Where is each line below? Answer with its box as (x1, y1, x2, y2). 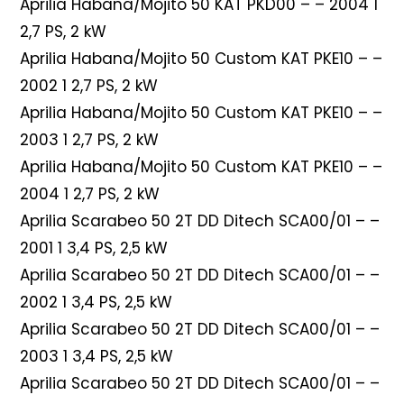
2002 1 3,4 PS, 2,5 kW (20, 290, 173, 313)
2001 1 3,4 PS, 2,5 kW (20, 236, 169, 259)
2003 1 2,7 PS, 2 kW (20, 128, 160, 151)
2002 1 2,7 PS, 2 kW (20, 74, 159, 96)
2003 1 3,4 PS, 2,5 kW (20, 344, 174, 367)
